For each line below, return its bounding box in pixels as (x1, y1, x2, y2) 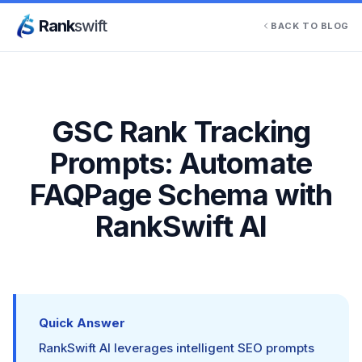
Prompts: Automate (50, 145, 312, 181)
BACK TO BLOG (271, 19, 349, 32)
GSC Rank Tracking (51, 114, 311, 149)
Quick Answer (39, 315, 125, 330)
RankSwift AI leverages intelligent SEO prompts (39, 340, 314, 356)
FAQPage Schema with (29, 177, 333, 213)
